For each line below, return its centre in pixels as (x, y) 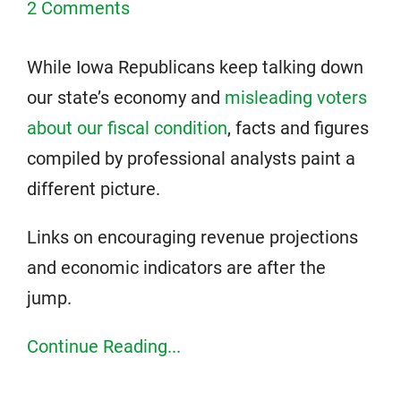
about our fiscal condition (127, 128)
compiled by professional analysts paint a (191, 158)
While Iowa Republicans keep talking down (195, 67)
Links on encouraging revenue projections (192, 237)
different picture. (94, 189)
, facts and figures (298, 128)
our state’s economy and (126, 98)
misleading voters (296, 98)
